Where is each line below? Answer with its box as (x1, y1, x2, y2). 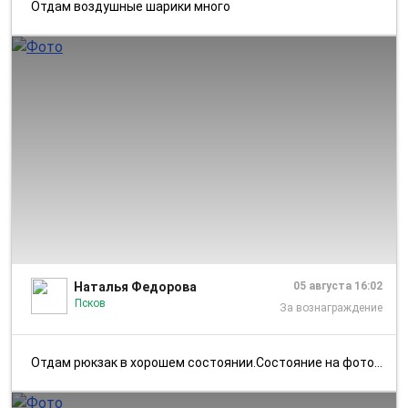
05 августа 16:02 (293, 279, 382, 292)
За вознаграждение (280, 301, 382, 314)
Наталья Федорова (74, 279, 197, 294)
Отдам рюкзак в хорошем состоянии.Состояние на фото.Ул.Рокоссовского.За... (40, 354, 374, 370)
